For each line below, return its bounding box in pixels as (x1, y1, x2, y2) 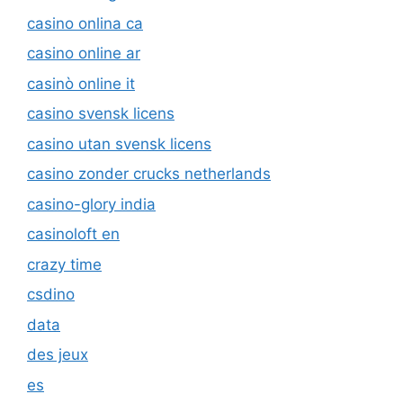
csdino (27, 216, 75, 235)
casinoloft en (27, 156, 120, 175)
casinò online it (27, 4, 135, 23)
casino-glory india (27, 125, 156, 144)
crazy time (27, 185, 102, 204)
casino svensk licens (27, 35, 175, 54)
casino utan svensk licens (27, 65, 211, 84)
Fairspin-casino (27, 366, 138, 385)
